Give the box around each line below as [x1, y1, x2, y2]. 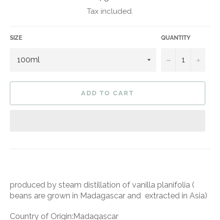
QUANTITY [161, 34, 191, 41]
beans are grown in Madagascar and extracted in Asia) [10, 191, 207, 200]
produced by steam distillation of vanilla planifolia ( [10, 180, 194, 190]
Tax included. [87, 6, 133, 16]
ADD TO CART [81, 89, 134, 97]
